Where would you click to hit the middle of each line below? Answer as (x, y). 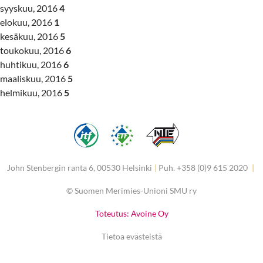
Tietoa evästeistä (131, 236)
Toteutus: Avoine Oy (131, 213)
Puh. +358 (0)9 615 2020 (204, 168)
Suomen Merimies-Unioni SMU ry (135, 190)
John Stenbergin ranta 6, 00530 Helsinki (80, 168)
